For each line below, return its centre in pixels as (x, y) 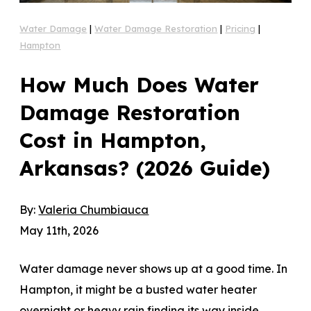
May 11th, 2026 (59, 230)
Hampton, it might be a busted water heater (138, 289)
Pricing (241, 28)
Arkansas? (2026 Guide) (145, 168)
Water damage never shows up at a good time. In (154, 268)
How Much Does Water (140, 84)
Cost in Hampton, (113, 140)
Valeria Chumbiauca (94, 209)
